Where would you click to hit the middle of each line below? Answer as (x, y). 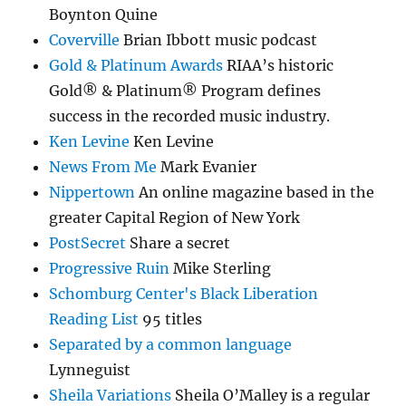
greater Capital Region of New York (175, 218)
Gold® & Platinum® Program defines (185, 91)
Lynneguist (90, 370)
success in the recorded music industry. (190, 116)
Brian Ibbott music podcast (219, 40)
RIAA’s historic (279, 66)
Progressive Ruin (110, 269)
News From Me (103, 167)
